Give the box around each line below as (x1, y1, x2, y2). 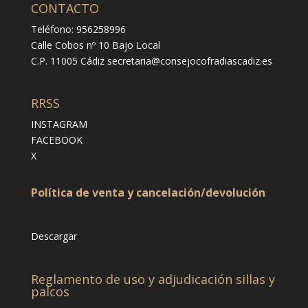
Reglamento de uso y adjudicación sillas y (30, 270, 275, 287)
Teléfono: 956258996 (30, 23, 126, 36)
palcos (30, 283, 69, 300)
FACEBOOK (30, 133, 82, 147)
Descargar (30, 230, 77, 243)
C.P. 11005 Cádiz (30, 54, 107, 68)
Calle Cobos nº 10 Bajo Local (30, 38, 160, 52)
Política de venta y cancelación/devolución (30, 185, 265, 201)
